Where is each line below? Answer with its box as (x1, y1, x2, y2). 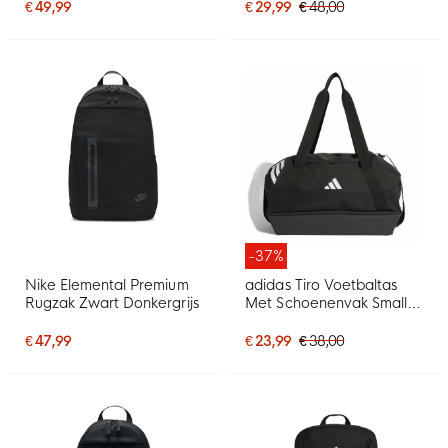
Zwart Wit (245, 311, 313, 330)
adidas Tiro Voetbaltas (245, 275, 397, 294)
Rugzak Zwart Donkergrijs (25, 293, 199, 312)
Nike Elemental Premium (25, 275, 189, 294)
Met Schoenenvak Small (245, 293, 407, 312)
